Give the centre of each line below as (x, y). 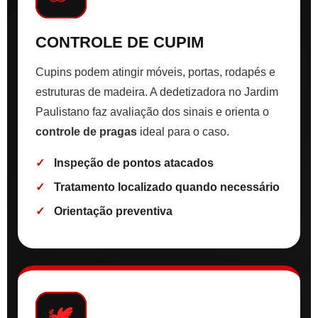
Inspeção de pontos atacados (134, 163)
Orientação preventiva (113, 212)
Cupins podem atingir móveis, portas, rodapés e (155, 72)
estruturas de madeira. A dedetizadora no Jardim (157, 92)
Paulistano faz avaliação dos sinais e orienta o (152, 112)
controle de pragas (86, 132)
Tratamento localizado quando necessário (167, 187)
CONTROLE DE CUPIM (120, 43)
